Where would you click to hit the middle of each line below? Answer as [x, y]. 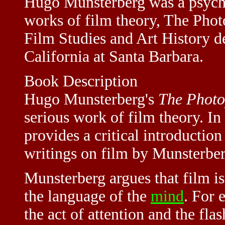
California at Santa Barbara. [114, 56]
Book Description [81, 81]
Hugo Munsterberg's [91, 99]
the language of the [87, 196]
